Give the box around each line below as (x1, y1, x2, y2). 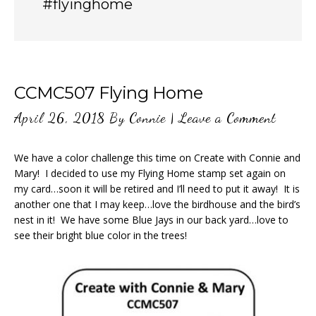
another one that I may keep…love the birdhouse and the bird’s (14, 197, 300, 211)
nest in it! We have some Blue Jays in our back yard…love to (14, 213, 288, 226)
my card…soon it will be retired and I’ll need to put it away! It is (14, 182, 300, 195)
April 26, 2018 (14, 109, 105, 126)
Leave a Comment (178, 109, 276, 126)
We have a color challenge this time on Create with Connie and (14, 151, 300, 164)
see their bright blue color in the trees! (14, 229, 187, 242)
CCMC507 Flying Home (14, 83, 203, 103)
